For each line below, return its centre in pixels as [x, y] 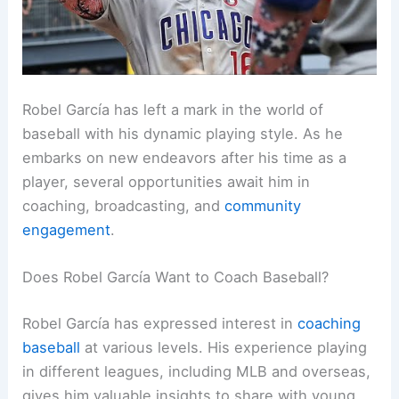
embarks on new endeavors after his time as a [185, 158]
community [263, 206]
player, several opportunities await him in [167, 182]
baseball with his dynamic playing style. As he [183, 134]
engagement [67, 230]
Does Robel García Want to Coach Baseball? [176, 277]
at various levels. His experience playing [224, 347]
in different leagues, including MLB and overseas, [197, 371]
